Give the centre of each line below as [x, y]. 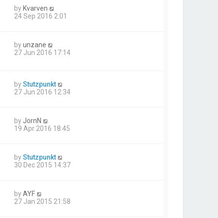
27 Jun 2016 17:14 [42, 52]
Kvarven [35, 8]
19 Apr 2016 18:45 [42, 128]
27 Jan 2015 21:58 [42, 201]
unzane [35, 45]
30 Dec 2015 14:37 [42, 165]
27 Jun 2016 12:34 [42, 92]
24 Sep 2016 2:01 [41, 16]
